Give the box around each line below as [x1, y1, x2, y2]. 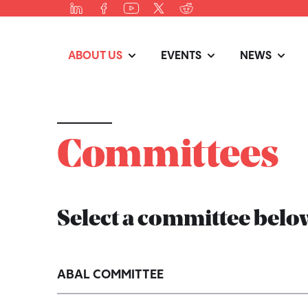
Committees [57, 137, 278, 176]
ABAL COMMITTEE [57, 268, 164, 281]
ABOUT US [68, 50, 122, 62]
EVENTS [161, 50, 201, 62]
